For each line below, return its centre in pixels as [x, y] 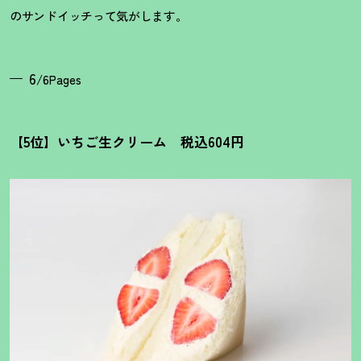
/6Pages [59, 79]
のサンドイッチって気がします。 [99, 15]
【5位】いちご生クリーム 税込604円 [127, 141]
